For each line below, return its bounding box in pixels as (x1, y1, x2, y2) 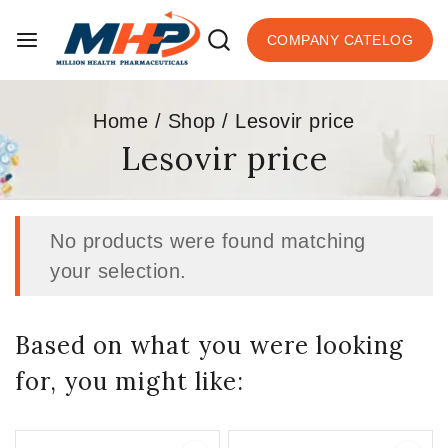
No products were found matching (50, 230, 366, 252)
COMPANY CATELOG (266, 32, 413, 48)
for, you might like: (15, 366, 244, 397)
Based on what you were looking (15, 330, 404, 361)
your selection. (50, 260, 187, 282)
